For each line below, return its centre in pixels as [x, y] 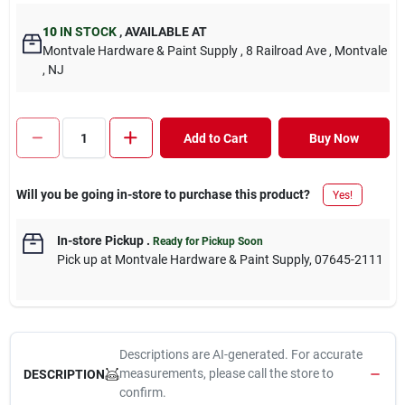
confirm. [142, 392]
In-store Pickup [100, 240]
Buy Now [334, 138]
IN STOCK [87, 32]
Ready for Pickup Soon [207, 241]
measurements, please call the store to [226, 373]
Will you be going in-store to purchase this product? [163, 194]
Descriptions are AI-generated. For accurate [240, 354]
